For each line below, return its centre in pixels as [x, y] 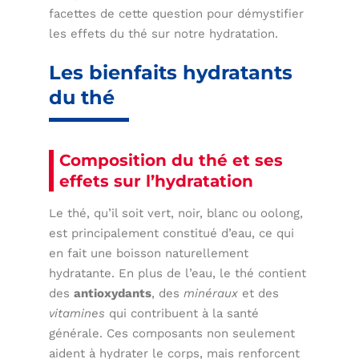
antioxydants [113, 293]
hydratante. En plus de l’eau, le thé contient [178, 273]
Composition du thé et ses [171, 160]
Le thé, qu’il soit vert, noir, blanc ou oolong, [176, 213]
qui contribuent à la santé [182, 313]
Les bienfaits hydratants [171, 72]
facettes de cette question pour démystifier [177, 13]
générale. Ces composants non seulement [172, 333]
